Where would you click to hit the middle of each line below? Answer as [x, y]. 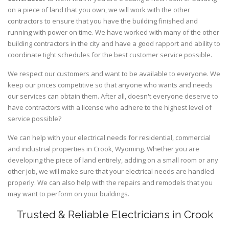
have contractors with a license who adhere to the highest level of [110, 108]
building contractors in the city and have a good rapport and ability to [114, 44]
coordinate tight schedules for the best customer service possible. [110, 55]
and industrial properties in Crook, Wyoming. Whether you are [104, 149]
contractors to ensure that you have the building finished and [103, 21]
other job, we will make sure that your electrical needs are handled [111, 171]
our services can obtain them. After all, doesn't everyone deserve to [113, 96]
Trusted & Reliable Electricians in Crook [114, 215]
